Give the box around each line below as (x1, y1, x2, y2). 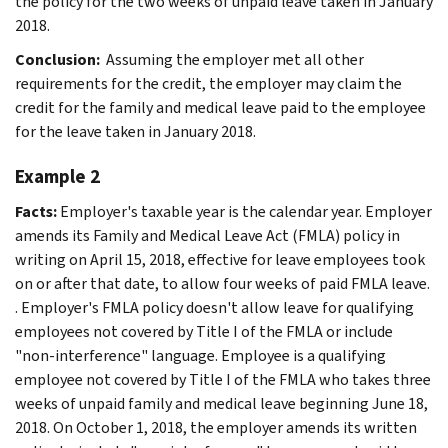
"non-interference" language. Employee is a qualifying (15, 344, 386, 366)
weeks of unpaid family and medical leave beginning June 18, (15, 392, 428, 414)
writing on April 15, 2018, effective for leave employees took (15, 248, 425, 270)
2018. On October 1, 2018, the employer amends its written (15, 416, 417, 438)
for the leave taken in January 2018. (15, 120, 256, 142)
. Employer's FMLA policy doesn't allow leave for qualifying (15, 296, 414, 318)
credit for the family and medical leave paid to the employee (15, 96, 426, 118)
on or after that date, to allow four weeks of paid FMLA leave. (15, 272, 430, 294)
